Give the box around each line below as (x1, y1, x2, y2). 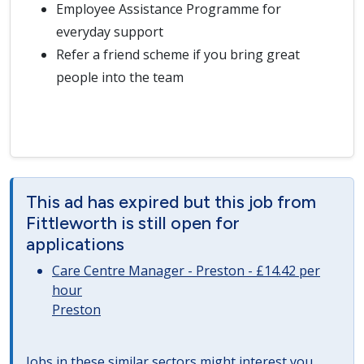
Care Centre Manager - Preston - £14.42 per (52, 262, 320, 279)
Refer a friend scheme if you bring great (56, 45, 300, 63)
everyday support (56, 23, 168, 41)
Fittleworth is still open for (26, 212, 240, 233)
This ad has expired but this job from (26, 191, 316, 212)
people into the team (56, 68, 187, 86)
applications (26, 233, 124, 254)
